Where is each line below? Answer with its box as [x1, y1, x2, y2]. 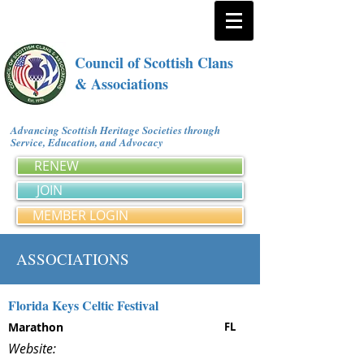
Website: [8, 340, 56, 357]
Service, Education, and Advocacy [11, 135, 169, 149]
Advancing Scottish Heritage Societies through [11, 123, 220, 137]
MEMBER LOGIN [32, 206, 128, 224]
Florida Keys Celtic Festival [8, 296, 158, 314]
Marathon [8, 319, 63, 335]
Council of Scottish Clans [75, 52, 233, 73]
